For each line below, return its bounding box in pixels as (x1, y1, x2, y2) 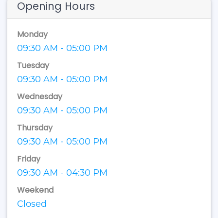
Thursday (17, 122, 53, 133)
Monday (17, 29, 48, 40)
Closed (17, 199, 47, 209)
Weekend (17, 184, 54, 196)
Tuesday (17, 60, 49, 71)
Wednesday (17, 91, 62, 102)
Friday (17, 153, 40, 164)
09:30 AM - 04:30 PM (17, 167, 108, 178)
